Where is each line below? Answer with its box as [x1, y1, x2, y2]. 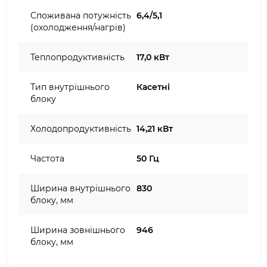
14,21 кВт [136, 123, 173, 134]
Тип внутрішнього [30, 82, 110, 92]
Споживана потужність [30, 10, 131, 21]
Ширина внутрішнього [30, 183, 131, 194]
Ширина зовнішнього [30, 225, 125, 235]
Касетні [136, 82, 170, 92]
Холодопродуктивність [30, 123, 131, 134]
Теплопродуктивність [30, 52, 125, 63]
